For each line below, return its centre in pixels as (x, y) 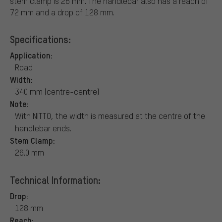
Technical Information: (55, 180)
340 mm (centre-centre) (57, 91)
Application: (31, 55)
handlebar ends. (43, 128)
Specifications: (40, 39)
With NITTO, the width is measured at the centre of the (110, 115)
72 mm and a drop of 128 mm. (62, 12)
